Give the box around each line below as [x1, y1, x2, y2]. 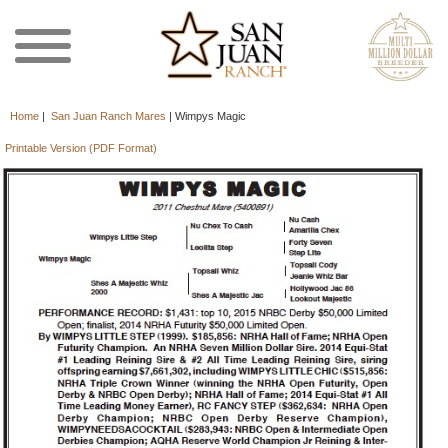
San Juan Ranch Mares [51, 110, 166, 122]
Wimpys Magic [175, 110, 246, 122]
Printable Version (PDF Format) [4, 142, 157, 154]
